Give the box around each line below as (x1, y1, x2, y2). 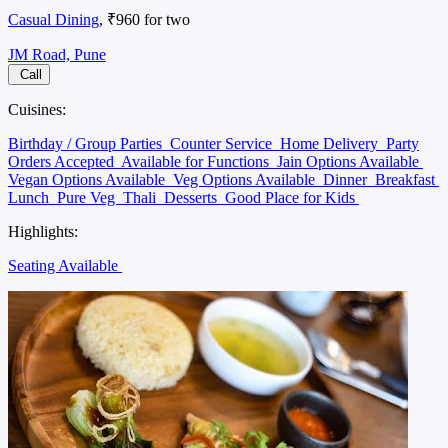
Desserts (164, 189, 221, 206)
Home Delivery (280, 135, 382, 152)
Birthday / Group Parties (8, 135, 166, 152)
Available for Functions (121, 153, 273, 170)
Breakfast (375, 171, 439, 188)
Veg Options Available (173, 171, 319, 188)
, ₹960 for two (99, 11, 190, 28)
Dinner (323, 171, 371, 188)
